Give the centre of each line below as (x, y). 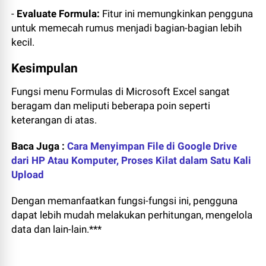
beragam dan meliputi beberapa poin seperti (111, 106)
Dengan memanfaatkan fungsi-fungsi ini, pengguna (125, 201)
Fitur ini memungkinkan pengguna (177, 14)
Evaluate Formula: (58, 14)
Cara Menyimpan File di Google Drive (152, 146)
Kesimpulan (45, 69)
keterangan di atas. (56, 120)
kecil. (23, 42)
